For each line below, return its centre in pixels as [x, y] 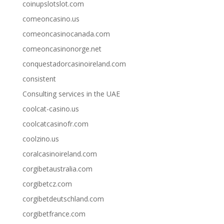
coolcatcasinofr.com [55, 124]
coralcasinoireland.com [59, 154]
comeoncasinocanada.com [66, 34]
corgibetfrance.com [54, 214]
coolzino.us [40, 139]
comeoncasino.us [51, 19]
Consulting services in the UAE [71, 94]
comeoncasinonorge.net [62, 49]
